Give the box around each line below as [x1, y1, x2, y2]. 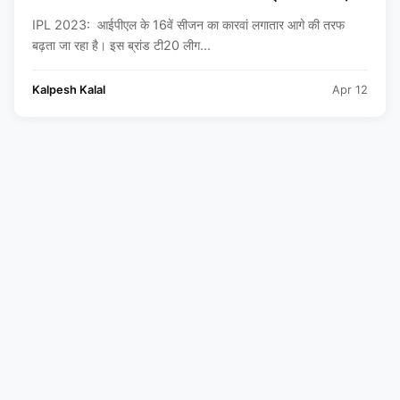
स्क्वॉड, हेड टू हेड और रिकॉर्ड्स [32, 4, 205, 24]
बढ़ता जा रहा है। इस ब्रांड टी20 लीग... [32, 37, 211, 53]
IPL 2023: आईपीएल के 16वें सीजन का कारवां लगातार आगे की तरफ [32, 17, 345, 32]
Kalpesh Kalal [32, 83, 105, 96]
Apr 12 [332, 83, 368, 96]
